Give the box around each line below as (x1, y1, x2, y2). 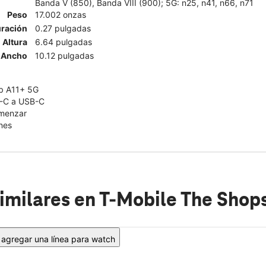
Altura (2, 36, 27, 47)
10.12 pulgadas (35, 50, 94, 61)
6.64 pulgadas (35, 36, 92, 47)
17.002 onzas (35, 9, 86, 20)
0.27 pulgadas (35, 23, 91, 33)
